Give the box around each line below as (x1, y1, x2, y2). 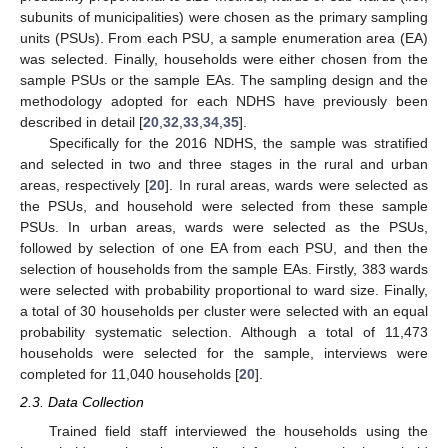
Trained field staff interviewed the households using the (48, 422, 428, 439)
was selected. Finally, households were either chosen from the (20, 51, 428, 68)
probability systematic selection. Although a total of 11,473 (20, 324, 428, 341)
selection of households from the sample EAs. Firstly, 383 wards (20, 261, 428, 278)
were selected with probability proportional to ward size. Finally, (20, 282, 428, 299)
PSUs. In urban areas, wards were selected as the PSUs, (20, 219, 428, 236)
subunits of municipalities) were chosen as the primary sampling (20, 9, 428, 26)
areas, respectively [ (20, 177, 150, 194)
